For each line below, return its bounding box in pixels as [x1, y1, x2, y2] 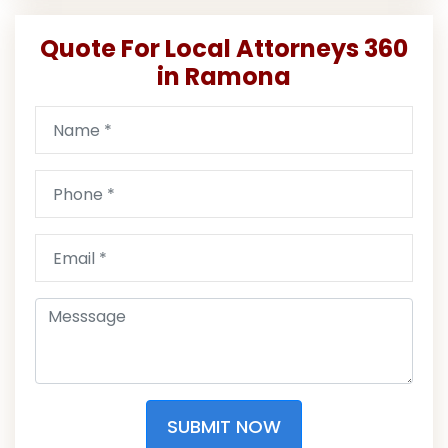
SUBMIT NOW [167, 414, 281, 440]
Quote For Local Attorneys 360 [40, 32, 408, 66]
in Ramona [157, 60, 291, 94]
